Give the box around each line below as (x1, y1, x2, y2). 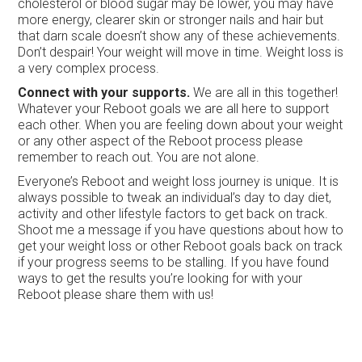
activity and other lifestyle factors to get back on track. (18, 205, 329, 221)
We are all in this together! (190, 84, 339, 100)
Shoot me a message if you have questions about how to (18, 221, 344, 238)
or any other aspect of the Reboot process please (18, 133, 304, 149)
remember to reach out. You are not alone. (18, 149, 260, 165)
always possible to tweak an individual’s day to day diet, (18, 189, 332, 205)
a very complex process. (18, 60, 160, 76)
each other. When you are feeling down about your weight (18, 116, 343, 133)
